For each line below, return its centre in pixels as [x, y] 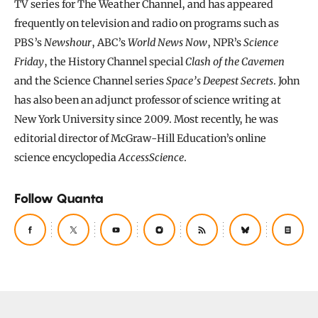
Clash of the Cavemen [235, 62]
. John [286, 81]
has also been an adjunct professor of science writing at [148, 100]
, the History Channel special [115, 62]
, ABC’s [110, 43]
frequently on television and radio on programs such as [147, 24]
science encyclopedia [66, 158]
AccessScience [151, 158]
